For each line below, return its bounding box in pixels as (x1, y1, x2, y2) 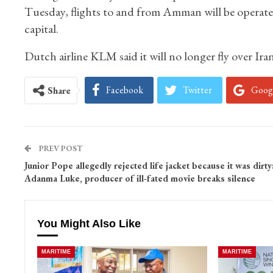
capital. (24, 20, 58, 37)
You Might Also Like (37, 217, 141, 230)
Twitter (182, 83, 212, 96)
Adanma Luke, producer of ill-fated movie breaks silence (24, 172, 255, 184)
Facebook (105, 83, 143, 96)
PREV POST (37, 143, 82, 154)
